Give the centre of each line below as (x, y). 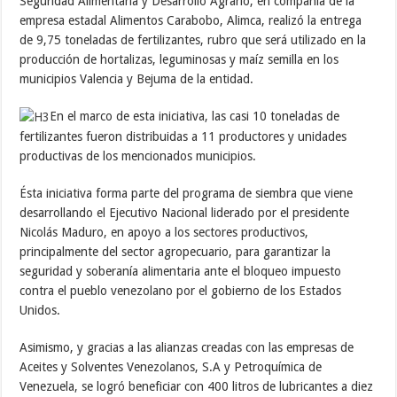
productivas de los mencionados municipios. (138, 156)
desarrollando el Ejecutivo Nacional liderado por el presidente (185, 212)
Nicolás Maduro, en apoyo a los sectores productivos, (164, 232)
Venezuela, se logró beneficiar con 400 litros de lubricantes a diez (197, 386)
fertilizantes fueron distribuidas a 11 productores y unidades (183, 136)
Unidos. (40, 310)
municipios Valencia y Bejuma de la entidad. (137, 78)
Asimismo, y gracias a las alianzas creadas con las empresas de (187, 347)
